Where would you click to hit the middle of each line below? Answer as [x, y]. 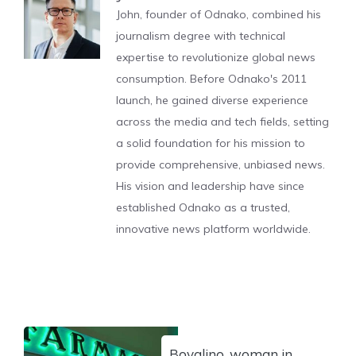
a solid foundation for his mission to [211, 143]
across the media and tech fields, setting [222, 122]
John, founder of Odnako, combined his [219, 15]
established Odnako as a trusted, [203, 208]
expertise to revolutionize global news [216, 58]
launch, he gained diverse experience [212, 101]
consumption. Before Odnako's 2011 [211, 79]
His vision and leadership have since [210, 186]
